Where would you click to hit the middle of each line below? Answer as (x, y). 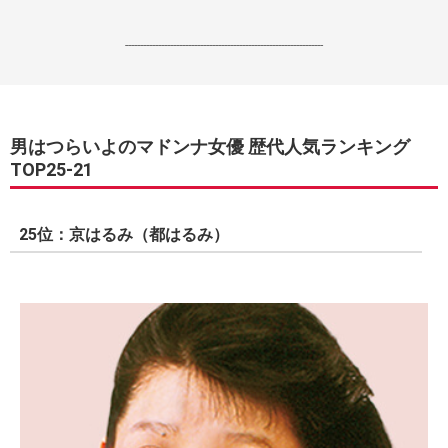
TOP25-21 (51, 169)
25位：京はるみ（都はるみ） (124, 234)
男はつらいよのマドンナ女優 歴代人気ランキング (210, 146)
